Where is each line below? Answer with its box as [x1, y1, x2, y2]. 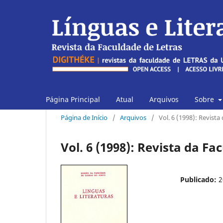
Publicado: [180, 175, 219, 184]
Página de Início [61, 112, 108, 122]
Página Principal [46, 95, 100, 104]
